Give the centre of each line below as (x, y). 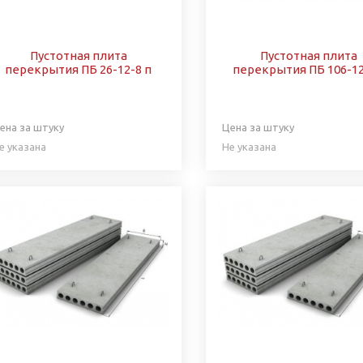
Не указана (249, 146)
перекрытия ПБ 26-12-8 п (79, 69)
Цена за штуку (258, 127)
